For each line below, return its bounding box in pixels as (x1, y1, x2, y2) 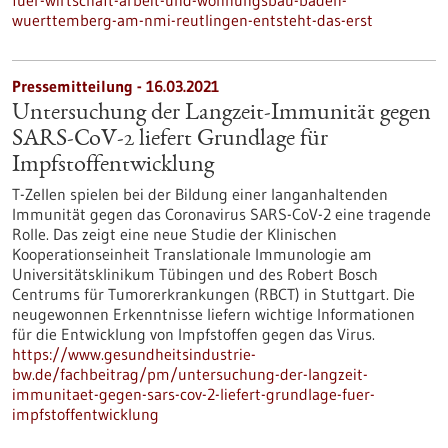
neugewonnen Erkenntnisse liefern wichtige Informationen (12, 304, 415, 324)
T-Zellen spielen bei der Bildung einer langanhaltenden (12, 184, 388, 204)
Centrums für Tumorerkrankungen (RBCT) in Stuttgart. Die (12, 284, 415, 304)
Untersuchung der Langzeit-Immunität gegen (12, 102, 431, 126)
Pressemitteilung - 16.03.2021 (12, 76, 219, 96)
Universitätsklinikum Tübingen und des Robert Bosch (12, 264, 378, 284)
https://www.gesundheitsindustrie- (12, 344, 256, 364)
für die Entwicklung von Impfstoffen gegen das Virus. (12, 324, 375, 344)
